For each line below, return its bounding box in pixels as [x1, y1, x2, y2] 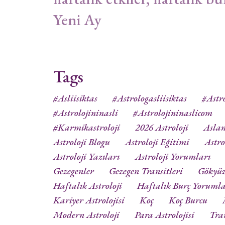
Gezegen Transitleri [109, 165, 183, 177]
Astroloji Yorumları [135, 150, 211, 163]
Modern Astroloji [53, 208, 120, 221]
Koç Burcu [169, 194, 207, 206]
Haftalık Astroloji [53, 179, 122, 192]
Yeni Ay [53, 10, 101, 30]
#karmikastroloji [53, 121, 120, 134]
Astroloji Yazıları [53, 150, 120, 163]
